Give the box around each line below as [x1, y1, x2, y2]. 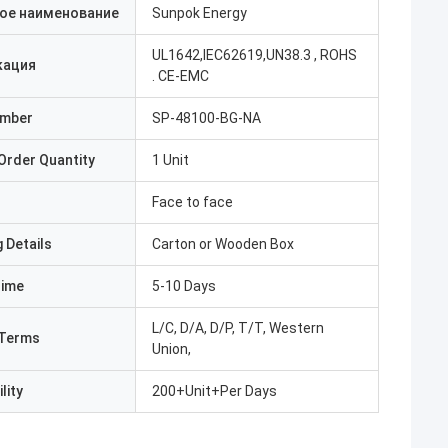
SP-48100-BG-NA [152, 110, 261, 126]
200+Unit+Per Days [152, 383, 277, 399]
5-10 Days [152, 278, 216, 294]
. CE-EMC [152, 68, 209, 84]
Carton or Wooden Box [152, 236, 294, 252]
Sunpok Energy [152, 5, 247, 21]
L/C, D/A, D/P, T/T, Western [152, 320, 324, 336]
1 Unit [152, 152, 189, 168]
